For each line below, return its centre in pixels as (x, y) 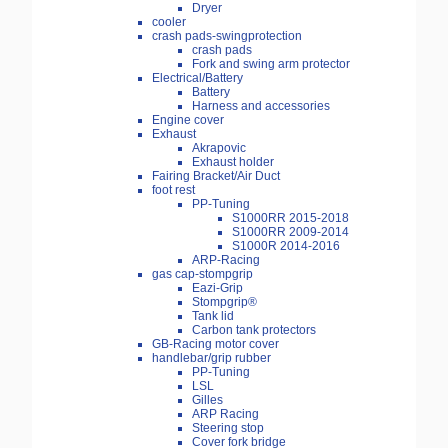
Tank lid (213, 316)
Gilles (207, 400)
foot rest (173, 190)
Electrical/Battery (197, 78)
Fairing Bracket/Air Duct (216, 176)
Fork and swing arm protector (271, 64)
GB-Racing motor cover (215, 344)
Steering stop (228, 428)
